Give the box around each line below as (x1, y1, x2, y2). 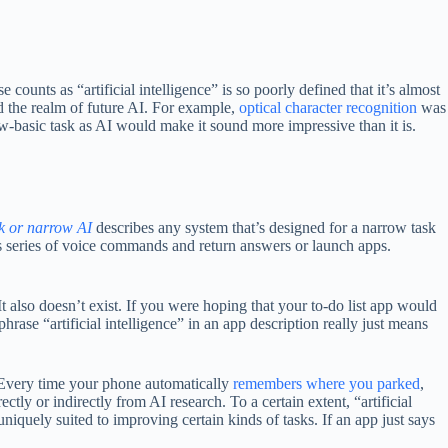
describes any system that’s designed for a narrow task (92, 219, 436, 236)
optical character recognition (239, 99, 417, 116)
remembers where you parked (233, 375, 420, 392)
